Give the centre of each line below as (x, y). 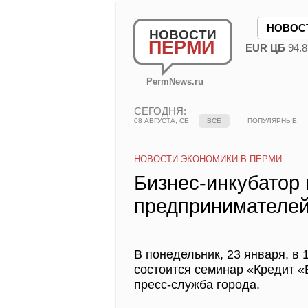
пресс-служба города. (197, 285)
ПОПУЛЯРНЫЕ (272, 121)
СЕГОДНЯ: (160, 111)
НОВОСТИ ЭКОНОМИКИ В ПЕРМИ (208, 159)
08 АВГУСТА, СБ (162, 121)
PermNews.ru (175, 81)
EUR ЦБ (265, 48)
